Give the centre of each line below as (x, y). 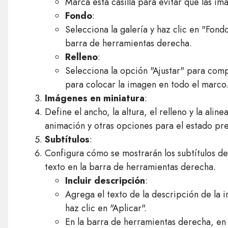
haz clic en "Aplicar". (106, 208)
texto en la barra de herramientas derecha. (130, 167)
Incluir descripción (105, 181)
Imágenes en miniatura (94, 98)
